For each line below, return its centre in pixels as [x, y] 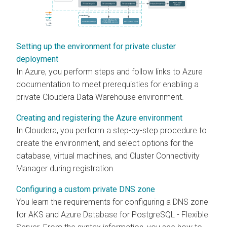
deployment [37, 59]
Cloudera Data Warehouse [89, 97]
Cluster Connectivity [165, 156]
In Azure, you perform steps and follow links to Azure [109, 71]
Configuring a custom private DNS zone [86, 189]
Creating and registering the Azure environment [99, 118]
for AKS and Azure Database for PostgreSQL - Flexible [112, 214]
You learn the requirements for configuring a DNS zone [112, 202]
